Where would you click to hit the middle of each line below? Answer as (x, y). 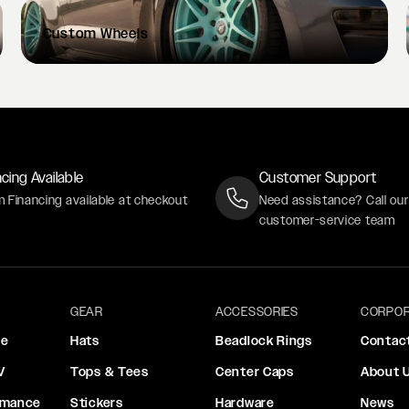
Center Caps (255, 372)
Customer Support (318, 178)
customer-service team (327, 220)
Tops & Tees (110, 372)
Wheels (124, 34)
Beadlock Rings (264, 341)
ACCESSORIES (257, 312)
